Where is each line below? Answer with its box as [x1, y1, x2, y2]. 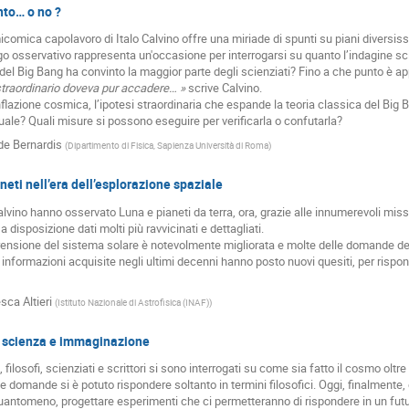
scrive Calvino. [184, 79, 262, 97]
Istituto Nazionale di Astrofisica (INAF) [57, 295, 209, 309]
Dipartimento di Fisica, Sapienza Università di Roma [67, 139, 268, 152]
